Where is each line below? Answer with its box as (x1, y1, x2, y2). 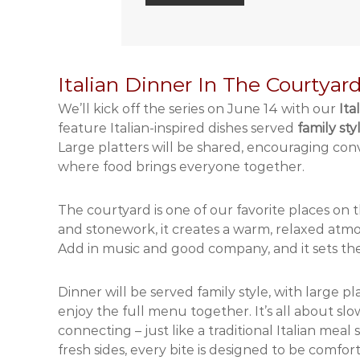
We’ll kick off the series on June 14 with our (58, 101, 339, 117)
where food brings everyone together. (58, 159, 305, 174)
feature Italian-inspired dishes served (58, 121, 297, 136)
